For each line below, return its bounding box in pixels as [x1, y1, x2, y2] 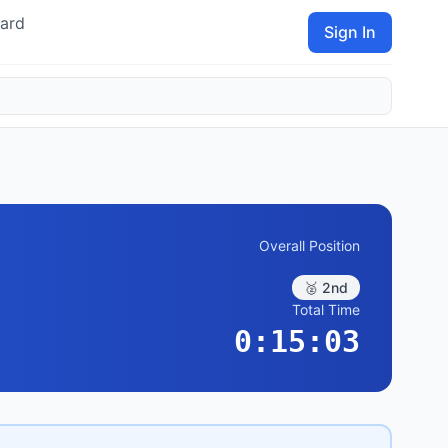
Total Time [292, 301, 360, 318]
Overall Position [259, 237, 360, 254]
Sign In [324, 21, 376, 42]
